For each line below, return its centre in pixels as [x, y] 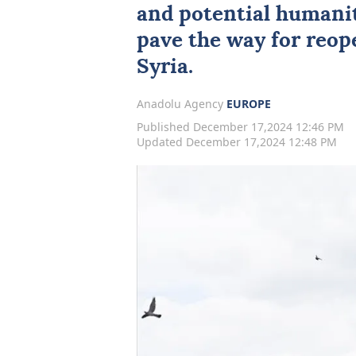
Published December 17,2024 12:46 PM [240, 127]
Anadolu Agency [182, 104]
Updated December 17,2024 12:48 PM [237, 142]
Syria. [165, 67]
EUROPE [249, 104]
